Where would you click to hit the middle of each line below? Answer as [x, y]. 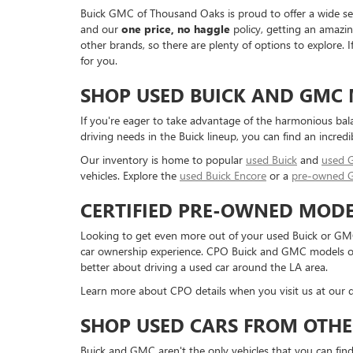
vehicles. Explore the [130, 175]
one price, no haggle [176, 29]
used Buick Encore [223, 175]
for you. [99, 60]
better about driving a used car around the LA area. [204, 267]
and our [101, 29]
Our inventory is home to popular [163, 160]
